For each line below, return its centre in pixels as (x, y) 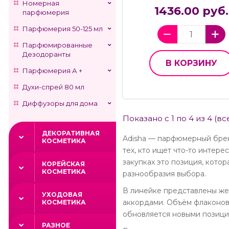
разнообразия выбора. (164, 174)
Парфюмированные (58, 45)
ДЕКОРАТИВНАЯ (71, 133)
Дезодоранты (47, 54)
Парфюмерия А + (52, 71)
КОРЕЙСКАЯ (63, 164)
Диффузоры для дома (60, 103)
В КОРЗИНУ (191, 63)
